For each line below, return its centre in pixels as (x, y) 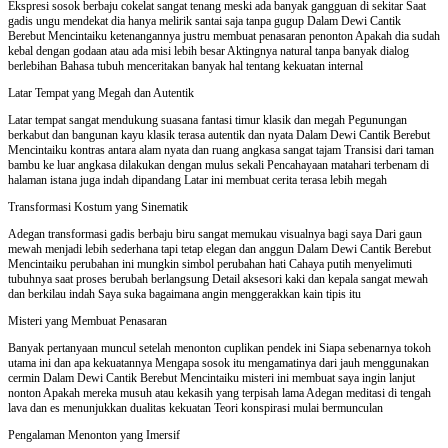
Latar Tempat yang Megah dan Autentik (101, 92)
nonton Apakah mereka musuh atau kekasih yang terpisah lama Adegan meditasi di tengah (219, 392)
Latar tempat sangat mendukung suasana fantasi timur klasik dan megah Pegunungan (207, 119)
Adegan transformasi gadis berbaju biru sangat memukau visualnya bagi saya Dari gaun (215, 233)
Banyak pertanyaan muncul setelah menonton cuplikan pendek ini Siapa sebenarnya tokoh (219, 347)
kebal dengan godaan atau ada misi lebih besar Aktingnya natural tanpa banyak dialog (208, 50)
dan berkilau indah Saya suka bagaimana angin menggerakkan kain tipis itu (184, 293)
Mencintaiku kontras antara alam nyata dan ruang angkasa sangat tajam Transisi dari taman (221, 149)
